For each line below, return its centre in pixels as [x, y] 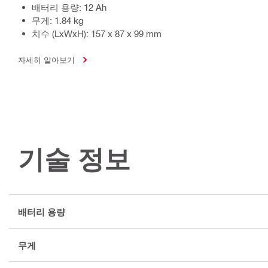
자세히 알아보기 [46, 60]
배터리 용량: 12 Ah [69, 7]
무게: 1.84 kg [58, 20]
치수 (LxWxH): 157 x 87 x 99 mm [97, 33]
